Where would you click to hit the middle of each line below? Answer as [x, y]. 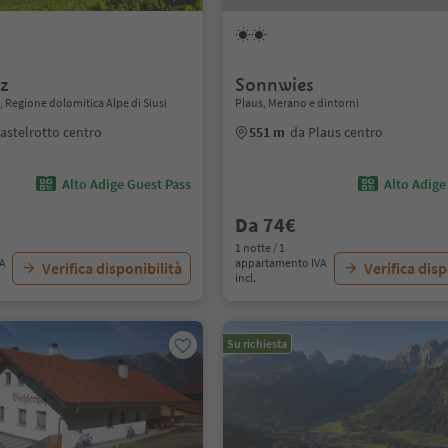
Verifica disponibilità [112, 268]
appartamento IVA [281, 262]
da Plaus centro [337, 132]
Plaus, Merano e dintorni [297, 102]
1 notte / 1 [260, 247]
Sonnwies [275, 84]
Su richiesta [257, 343]
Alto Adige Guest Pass [127, 184]
